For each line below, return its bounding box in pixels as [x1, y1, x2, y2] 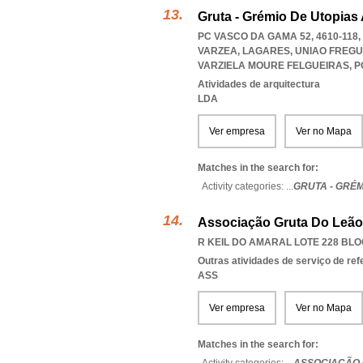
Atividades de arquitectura [198, 79, 320, 90]
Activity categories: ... [202, 181, 293, 192]
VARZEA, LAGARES [198, 45, 290, 57]
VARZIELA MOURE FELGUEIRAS [198, 60, 349, 71]
